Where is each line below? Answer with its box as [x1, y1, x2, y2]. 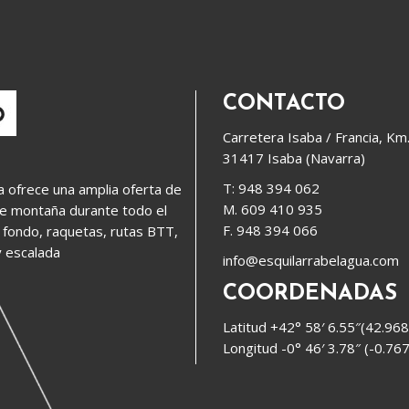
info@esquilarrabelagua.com [223, 250, 399, 269]
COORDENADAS [223, 282, 397, 305]
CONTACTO [223, 92, 345, 115]
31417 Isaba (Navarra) [223, 148, 365, 167]
